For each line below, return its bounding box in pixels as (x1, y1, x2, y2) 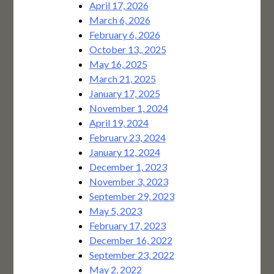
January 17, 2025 (89, 87, 160, 100)
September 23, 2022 (89, 249, 174, 261)
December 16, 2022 (89, 234, 172, 246)
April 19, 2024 (89, 117, 149, 129)
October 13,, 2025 (89, 43, 166, 56)
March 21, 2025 (89, 73, 156, 85)
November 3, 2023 (89, 176, 168, 188)
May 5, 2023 (89, 205, 142, 217)
